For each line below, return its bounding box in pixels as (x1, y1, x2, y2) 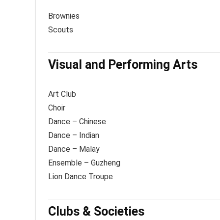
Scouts (48, 25, 73, 34)
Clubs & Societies (48, 204, 144, 219)
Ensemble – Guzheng (48, 158, 120, 167)
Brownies (48, 11, 80, 21)
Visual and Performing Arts (48, 57, 197, 72)
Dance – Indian (48, 131, 99, 140)
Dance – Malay (48, 144, 100, 154)
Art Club (48, 89, 76, 99)
